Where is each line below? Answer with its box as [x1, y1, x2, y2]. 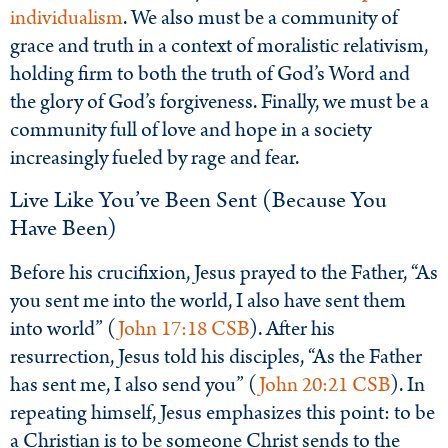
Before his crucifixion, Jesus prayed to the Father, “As [10, 257, 438, 288]
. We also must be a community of [123, 3, 398, 34]
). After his [249, 313, 335, 344]
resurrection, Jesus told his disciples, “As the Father [10, 341, 422, 372]
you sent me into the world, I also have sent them [10, 285, 406, 316]
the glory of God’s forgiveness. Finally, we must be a [10, 87, 429, 118]
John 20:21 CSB [259, 369, 390, 400]
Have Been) [10, 211, 117, 245]
